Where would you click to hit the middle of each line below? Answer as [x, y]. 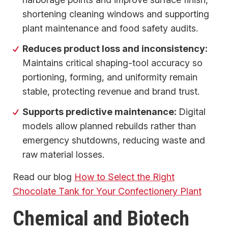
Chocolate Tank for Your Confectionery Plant [107, 191]
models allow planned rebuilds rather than [109, 126]
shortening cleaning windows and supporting [116, 14]
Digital [192, 111]
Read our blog [44, 177]
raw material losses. [64, 154]
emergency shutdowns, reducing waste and [114, 140]
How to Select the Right [124, 177]
